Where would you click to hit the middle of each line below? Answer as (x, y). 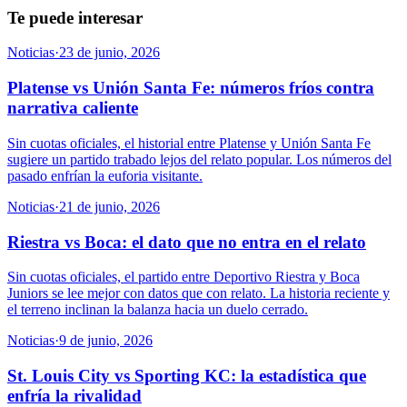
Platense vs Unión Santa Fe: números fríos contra (191, 88)
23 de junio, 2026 (109, 53)
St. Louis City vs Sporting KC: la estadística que (187, 375)
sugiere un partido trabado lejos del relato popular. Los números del (199, 159)
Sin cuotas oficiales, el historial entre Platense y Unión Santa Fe (189, 143)
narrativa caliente (73, 108)
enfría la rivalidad (74, 395)
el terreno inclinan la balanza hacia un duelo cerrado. (158, 310)
